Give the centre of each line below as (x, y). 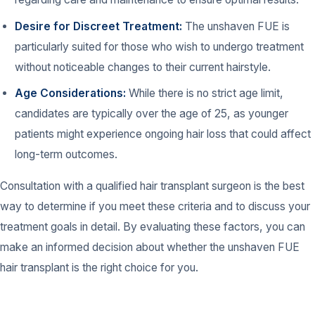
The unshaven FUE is (236, 26)
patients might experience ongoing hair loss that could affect (163, 134)
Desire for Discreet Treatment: (99, 26)
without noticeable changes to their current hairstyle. (143, 67)
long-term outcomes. (66, 155)
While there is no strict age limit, (205, 94)
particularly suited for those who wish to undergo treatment (160, 46)
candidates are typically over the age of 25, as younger (152, 114)
